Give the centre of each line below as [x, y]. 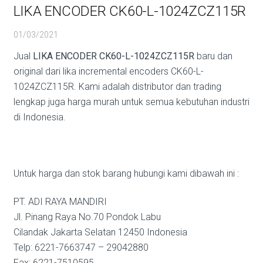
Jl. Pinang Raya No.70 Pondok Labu [87, 217]
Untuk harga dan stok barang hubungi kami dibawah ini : [126, 173]
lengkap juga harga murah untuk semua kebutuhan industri [131, 102]
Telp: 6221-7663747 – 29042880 [81, 247]
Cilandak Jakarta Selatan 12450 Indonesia [100, 232]
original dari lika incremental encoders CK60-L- [108, 71]
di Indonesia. [39, 117]
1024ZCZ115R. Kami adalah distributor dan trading [117, 87]
